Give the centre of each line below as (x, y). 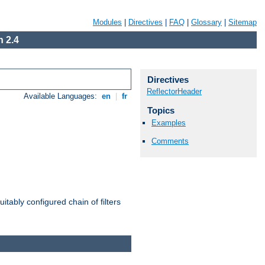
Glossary (206, 22)
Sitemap (243, 22)
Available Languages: (62, 96)
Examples (169, 123)
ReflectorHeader (174, 91)
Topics (161, 110)
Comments (170, 141)
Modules (107, 22)
